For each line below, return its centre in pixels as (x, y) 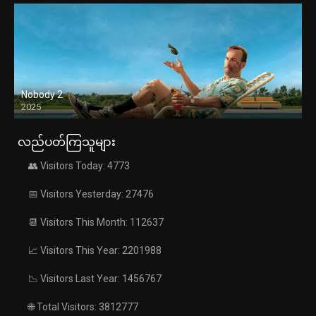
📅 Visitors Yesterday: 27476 (91, 194)
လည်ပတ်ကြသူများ (67, 142)
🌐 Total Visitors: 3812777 (83, 307)
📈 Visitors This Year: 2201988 (95, 251)
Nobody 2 (42, 95)
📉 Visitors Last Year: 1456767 (95, 279)
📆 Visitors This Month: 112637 (96, 223)
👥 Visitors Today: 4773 (79, 166)
